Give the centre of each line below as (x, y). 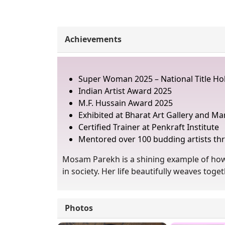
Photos (79, 208)
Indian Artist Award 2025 (125, 91)
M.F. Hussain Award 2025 (126, 103)
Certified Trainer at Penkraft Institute (149, 127)
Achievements (93, 39)
